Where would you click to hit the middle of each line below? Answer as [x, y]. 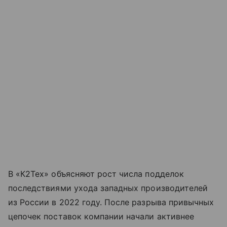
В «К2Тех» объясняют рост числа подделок [96, 174]
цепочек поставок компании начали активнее [101, 216]
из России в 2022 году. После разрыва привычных [111, 202]
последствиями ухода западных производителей [108, 188]
